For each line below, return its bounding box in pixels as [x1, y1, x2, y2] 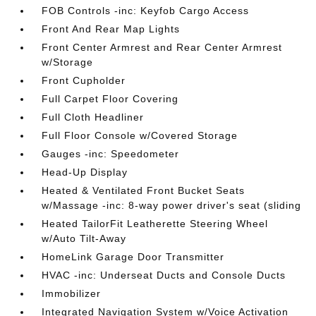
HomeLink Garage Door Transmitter [42, 251, 225, 262]
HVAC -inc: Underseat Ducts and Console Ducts [42, 269, 286, 281]
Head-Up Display [42, 166, 128, 178]
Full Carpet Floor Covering [42, 93, 179, 104]
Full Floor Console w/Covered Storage [42, 130, 238, 141]
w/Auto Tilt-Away [42, 233, 127, 244]
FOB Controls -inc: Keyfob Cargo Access [42, 5, 250, 16]
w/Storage [42, 56, 94, 68]
